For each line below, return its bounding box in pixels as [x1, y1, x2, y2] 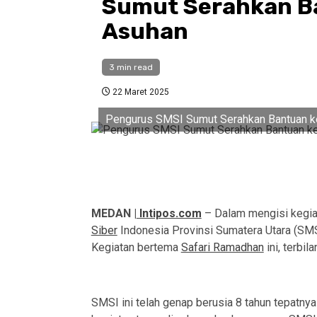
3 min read [108, 62, 153, 73]
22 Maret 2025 [110, 87, 169, 98]
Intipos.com [136, 207, 202, 221]
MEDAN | [91, 207, 137, 221]
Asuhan [101, 18, 188, 45]
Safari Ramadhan [180, 241, 264, 255]
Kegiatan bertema [91, 241, 181, 255]
